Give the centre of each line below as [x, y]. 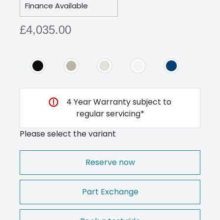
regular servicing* [110, 113]
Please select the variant [68, 134]
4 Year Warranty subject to [119, 102]
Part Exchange [110, 192]
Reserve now [110, 162]
